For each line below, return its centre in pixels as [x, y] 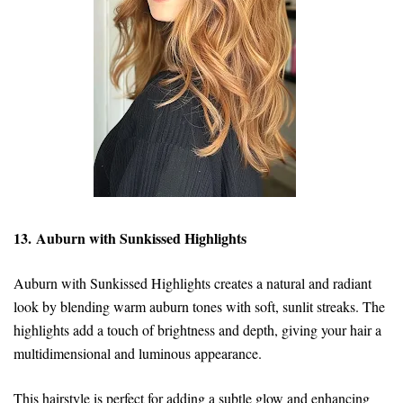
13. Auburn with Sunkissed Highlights [130, 237]
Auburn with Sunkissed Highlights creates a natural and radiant [193, 282]
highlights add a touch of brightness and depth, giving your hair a [197, 329]
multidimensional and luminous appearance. [140, 353]
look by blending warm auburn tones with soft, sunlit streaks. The [199, 306]
